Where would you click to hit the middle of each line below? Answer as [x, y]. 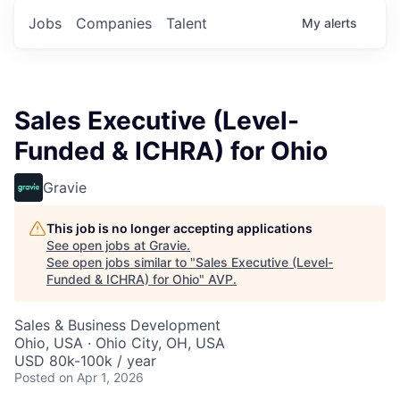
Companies [114, 23]
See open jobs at [98, 245]
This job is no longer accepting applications [179, 228]
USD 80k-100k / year [85, 360]
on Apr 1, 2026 [101, 377]
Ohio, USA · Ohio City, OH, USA [120, 342]
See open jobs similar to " [121, 262]
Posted [35, 377]
